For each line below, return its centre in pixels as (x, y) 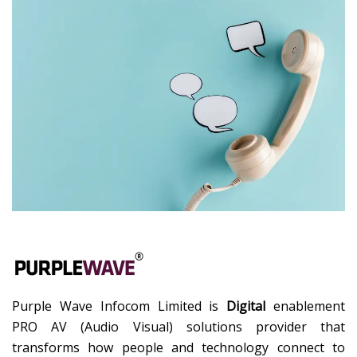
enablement (306, 306)
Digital (246, 306)
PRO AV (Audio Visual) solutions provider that (178, 327)
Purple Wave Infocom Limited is (120, 306)
